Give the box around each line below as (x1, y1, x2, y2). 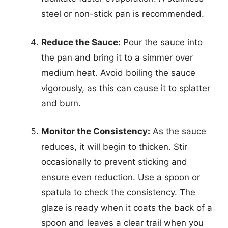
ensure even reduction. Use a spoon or (41, 172, 200, 182)
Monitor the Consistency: (41, 126, 150, 136)
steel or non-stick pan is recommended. (41, 9, 204, 19)
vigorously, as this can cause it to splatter (41, 82, 210, 93)
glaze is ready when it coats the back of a (41, 203, 212, 213)
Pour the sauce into (121, 37, 203, 47)
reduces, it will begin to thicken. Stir (41, 141, 187, 152)
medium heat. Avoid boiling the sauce (41, 67, 195, 78)
